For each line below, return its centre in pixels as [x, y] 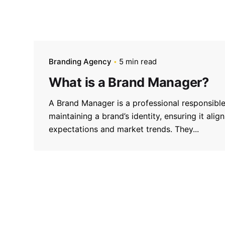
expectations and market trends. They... [124, 129]
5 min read [138, 62]
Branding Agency [80, 62]
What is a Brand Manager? [129, 82]
